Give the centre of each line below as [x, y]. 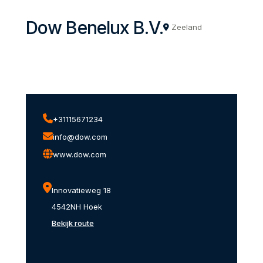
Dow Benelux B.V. [95, 27]
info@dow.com [80, 137]
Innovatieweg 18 [81, 190]
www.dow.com [79, 155]
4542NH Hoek [77, 207]
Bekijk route [73, 223]
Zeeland [186, 27]
